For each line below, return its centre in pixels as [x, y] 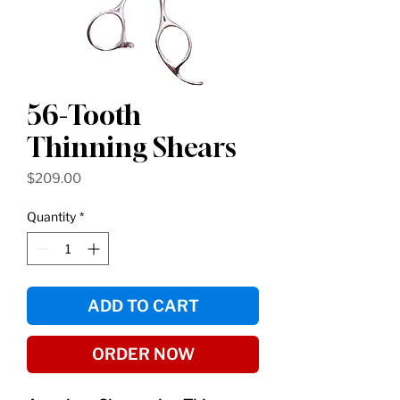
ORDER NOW [143, 354]
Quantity [51, 217]
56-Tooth [84, 116]
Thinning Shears [132, 148]
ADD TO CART [143, 306]
